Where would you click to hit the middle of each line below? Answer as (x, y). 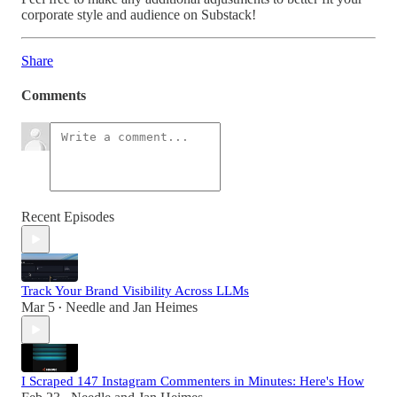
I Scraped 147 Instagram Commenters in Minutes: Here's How (193, 381)
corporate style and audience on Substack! (139, 14)
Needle (86, 307)
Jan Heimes (165, 307)
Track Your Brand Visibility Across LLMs (135, 291)
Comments (54, 96)
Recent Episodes (68, 217)
